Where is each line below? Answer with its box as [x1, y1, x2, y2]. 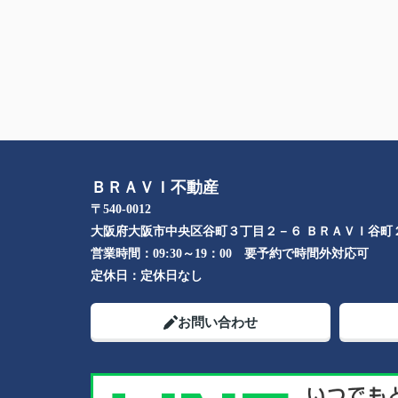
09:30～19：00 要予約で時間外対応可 [153, 247, 369, 260]
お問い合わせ [178, 315, 258, 330]
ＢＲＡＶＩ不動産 [91, 179, 219, 196]
